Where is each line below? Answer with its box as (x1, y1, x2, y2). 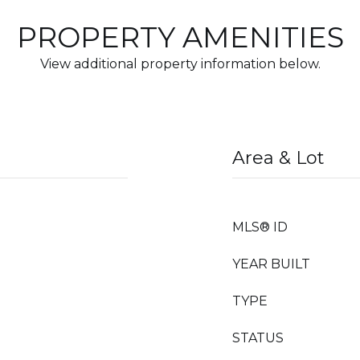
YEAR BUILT (232, 256, 310, 272)
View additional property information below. (39, 56, 321, 72)
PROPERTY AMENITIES (16, 20, 344, 55)
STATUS (232, 330, 284, 346)
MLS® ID (232, 219, 288, 235)
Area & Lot (232, 147, 325, 169)
